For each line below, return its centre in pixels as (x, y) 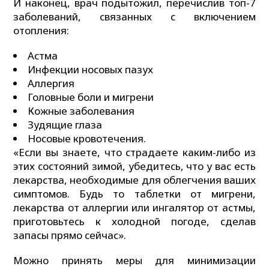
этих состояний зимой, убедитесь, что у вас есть (134, 166)
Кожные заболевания (81, 111)
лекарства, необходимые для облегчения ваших (134, 180)
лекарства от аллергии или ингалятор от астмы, (134, 208)
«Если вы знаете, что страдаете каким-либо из (134, 153)
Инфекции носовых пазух (91, 70)
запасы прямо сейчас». (70, 235)
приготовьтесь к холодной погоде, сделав (134, 222)
